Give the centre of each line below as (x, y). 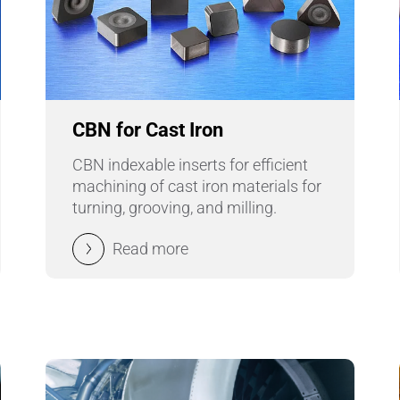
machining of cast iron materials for (196, 186)
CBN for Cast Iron (147, 129)
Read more (150, 248)
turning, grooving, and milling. (174, 207)
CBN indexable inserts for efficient (190, 164)
